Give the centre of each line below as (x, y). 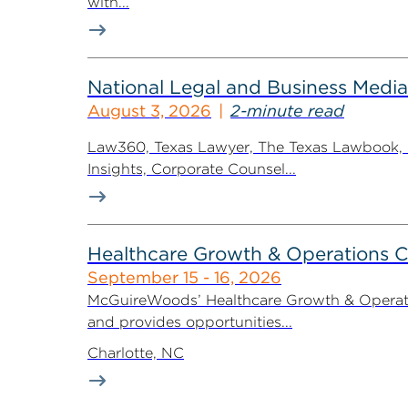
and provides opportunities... (190, 322)
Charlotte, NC (136, 353)
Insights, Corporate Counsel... (192, 169)
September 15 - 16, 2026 (184, 277)
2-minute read (287, 111)
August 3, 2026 (149, 111)
